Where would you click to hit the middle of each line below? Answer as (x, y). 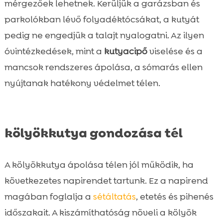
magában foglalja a (49, 197)
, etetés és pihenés (174, 197)
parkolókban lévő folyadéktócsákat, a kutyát (102, 20)
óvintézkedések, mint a (54, 52)
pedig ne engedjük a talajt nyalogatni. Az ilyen (104, 36)
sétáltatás (114, 197)
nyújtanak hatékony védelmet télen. (82, 83)
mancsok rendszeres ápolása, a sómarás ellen (103, 67)
